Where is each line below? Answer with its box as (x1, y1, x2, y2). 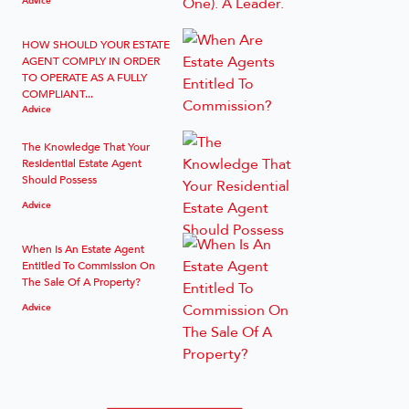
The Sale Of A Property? (22, 272, 141, 290)
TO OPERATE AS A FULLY (22, 68, 147, 86)
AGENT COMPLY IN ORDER (22, 51, 160, 69)
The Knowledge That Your (22, 137, 150, 155)
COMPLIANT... (22, 84, 93, 102)
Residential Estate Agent (22, 153, 142, 172)
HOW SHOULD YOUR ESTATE (22, 35, 170, 53)
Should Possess (22, 170, 97, 188)
